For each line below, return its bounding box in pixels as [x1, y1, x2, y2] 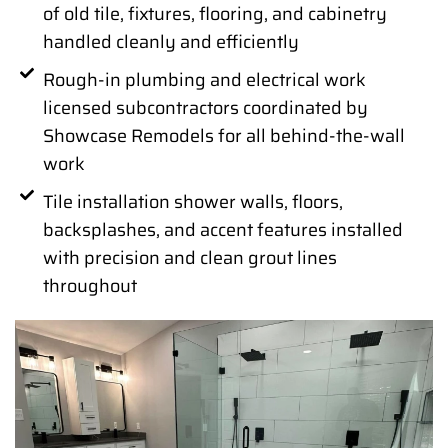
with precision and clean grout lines [42, 244, 337, 273]
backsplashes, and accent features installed [42, 216, 403, 245]
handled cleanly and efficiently [42, 28, 299, 57]
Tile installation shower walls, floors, [42, 188, 343, 217]
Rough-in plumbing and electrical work [42, 66, 366, 95]
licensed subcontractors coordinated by [42, 94, 368, 123]
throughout [42, 272, 137, 301]
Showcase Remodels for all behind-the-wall [42, 122, 405, 151]
